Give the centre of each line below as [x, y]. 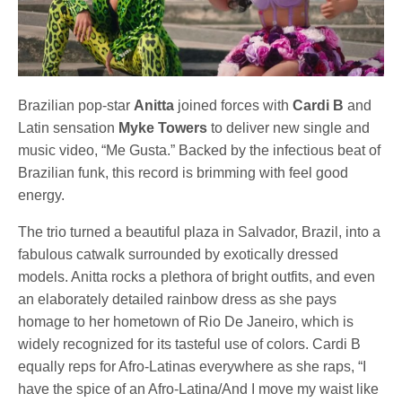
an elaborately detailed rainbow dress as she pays [178, 299]
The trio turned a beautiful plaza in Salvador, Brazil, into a [200, 232]
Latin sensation [67, 128]
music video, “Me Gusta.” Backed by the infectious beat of [200, 150]
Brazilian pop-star [76, 105]
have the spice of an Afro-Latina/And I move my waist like [199, 389]
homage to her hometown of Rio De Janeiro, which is [186, 322]
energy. [41, 195]
